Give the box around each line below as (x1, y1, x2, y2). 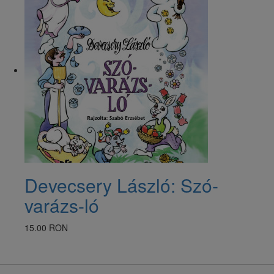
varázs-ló (24, 191, 99, 218)
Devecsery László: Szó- (24, 171, 218, 198)
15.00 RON (24, 221, 68, 234)
